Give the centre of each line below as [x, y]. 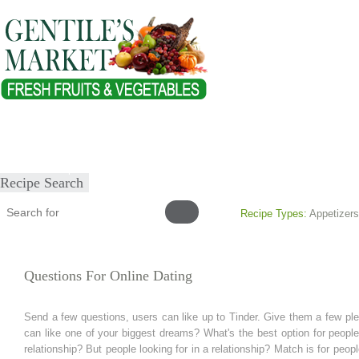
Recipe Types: [274, 214]
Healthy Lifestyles [234, 135]
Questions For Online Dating [108, 276]
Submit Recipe [45, 169]
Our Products [140, 135]
